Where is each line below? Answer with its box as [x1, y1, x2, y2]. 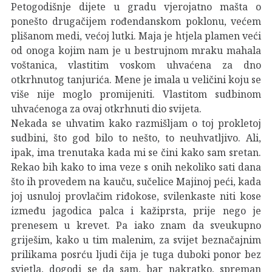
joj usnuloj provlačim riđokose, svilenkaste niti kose [11, 189, 261, 203]
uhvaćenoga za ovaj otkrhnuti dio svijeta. [11, 101, 202, 115]
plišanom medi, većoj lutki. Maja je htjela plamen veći [11, 29, 261, 42]
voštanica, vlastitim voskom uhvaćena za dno [11, 58, 261, 72]
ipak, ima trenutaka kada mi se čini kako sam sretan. [11, 145, 261, 159]
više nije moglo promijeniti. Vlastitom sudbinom [11, 87, 261, 101]
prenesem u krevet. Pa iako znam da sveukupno [11, 218, 261, 232]
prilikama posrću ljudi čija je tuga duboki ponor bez [11, 247, 261, 261]
